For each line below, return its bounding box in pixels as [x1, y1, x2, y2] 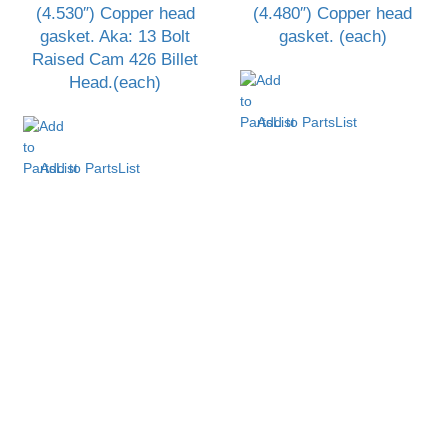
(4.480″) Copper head [253, 3, 413, 23]
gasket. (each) [278, 26, 387, 46]
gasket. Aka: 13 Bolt [40, 26, 191, 46]
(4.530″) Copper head [35, 3, 195, 23]
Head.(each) [69, 72, 162, 92]
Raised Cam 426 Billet [32, 49, 199, 69]
